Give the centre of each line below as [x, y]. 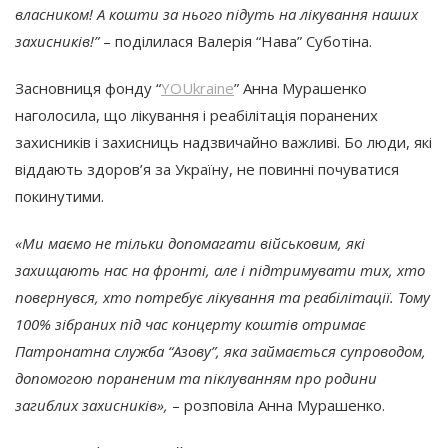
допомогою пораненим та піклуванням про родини [196, 377]
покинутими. [61, 195]
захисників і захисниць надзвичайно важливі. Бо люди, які [223, 141]
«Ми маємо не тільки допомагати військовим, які [190, 242]
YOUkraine [197, 87]
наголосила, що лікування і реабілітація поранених [196, 114]
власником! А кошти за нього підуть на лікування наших [216, 13]
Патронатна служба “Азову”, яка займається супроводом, [220, 350]
